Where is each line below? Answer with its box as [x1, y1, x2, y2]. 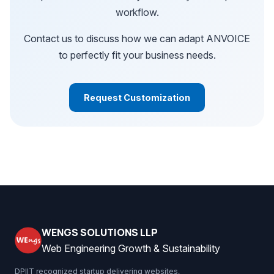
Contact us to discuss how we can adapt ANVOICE [24, 32, 250, 45]
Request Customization [84, 92, 190, 103]
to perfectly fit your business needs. [58, 49, 216, 61]
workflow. [115, 6, 159, 18]
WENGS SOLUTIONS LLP [42, 226, 158, 239]
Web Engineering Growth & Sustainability [42, 242, 220, 254]
